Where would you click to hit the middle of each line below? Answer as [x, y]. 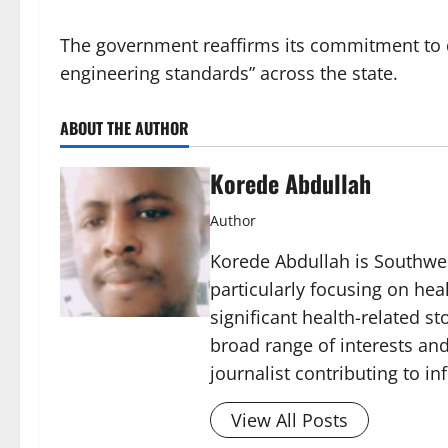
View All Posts [289, 419]
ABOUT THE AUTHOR [124, 127]
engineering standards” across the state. [229, 72]
